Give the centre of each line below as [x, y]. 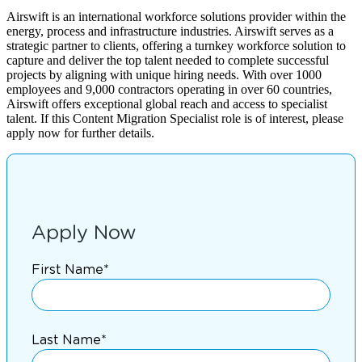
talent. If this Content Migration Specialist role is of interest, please [175, 118]
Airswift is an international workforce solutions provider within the [176, 16]
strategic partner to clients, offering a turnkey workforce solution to [176, 45]
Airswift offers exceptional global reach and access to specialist [167, 103]
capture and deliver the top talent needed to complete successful [168, 60]
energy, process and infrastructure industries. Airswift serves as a [170, 31]
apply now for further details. [80, 133]
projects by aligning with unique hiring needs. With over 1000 [164, 74]
